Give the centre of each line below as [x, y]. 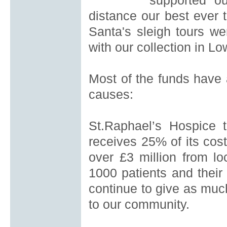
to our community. [139, 204]
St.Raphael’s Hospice [152, 126]
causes [109, 94]
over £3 [111, 157]
